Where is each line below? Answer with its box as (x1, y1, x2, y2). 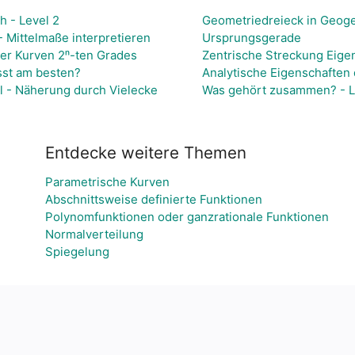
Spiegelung (45, 244, 109, 259)
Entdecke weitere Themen (45, 143, 246, 162)
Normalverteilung (45, 227, 143, 242)
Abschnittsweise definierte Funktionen (45, 192, 262, 207)
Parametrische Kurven (45, 174, 170, 189)
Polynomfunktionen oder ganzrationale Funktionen (45, 209, 329, 224)
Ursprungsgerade (201, 29, 301, 45)
